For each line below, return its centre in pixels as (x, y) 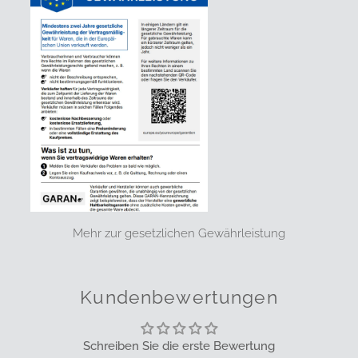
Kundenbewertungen (179, 297)
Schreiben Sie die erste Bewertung (179, 346)
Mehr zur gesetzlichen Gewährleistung (179, 234)
